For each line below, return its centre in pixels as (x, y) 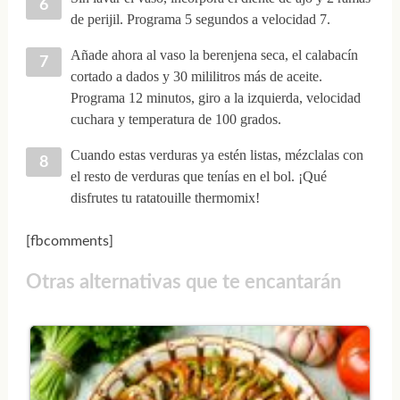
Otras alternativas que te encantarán (183, 283)
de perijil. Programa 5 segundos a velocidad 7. (200, 19)
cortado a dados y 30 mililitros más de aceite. (196, 76)
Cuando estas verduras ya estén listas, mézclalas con (217, 154)
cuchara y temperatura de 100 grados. (175, 119)
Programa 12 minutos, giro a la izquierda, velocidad (215, 97)
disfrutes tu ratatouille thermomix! (165, 197)
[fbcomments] (69, 241)
